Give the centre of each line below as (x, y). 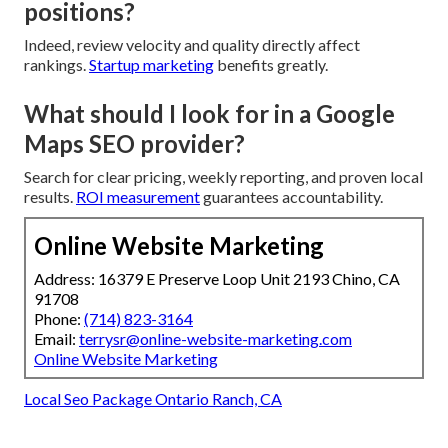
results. (50, 197)
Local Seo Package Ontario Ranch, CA (153, 399)
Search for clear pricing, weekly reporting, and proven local (223, 177)
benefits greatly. (271, 65)
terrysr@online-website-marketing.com (215, 339)
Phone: (59, 319)
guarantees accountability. (291, 197)
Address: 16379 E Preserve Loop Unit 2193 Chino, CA (217, 279)
